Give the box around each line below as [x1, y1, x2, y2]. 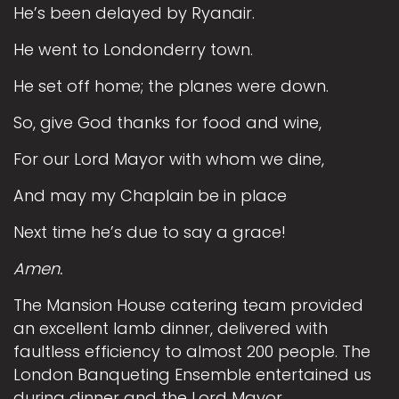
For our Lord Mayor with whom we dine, [13, 148, 324, 171]
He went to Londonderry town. [13, 38, 253, 61]
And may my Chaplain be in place [13, 184, 287, 208]
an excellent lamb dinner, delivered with [13, 317, 328, 340]
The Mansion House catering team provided [13, 294, 363, 317]
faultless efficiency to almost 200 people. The [13, 340, 370, 363]
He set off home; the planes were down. [13, 75, 329, 98]
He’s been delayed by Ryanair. [13, 2, 255, 25]
